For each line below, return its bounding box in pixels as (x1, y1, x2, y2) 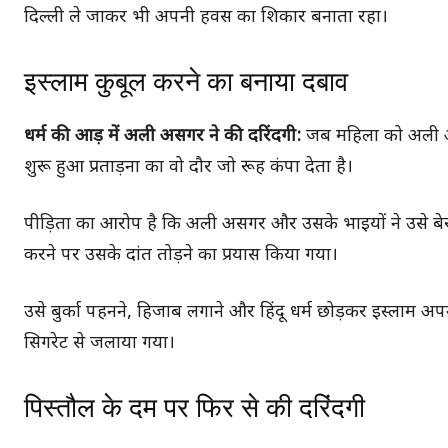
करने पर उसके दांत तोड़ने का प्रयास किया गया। (24, 243, 338, 267)
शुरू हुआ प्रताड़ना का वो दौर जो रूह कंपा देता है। (24, 155, 353, 179)
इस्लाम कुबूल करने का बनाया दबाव (24, 65, 348, 98)
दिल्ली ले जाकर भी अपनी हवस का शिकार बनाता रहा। (24, 5, 388, 29)
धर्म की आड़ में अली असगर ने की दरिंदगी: (24, 124, 306, 148)
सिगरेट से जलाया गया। (24, 331, 175, 355)
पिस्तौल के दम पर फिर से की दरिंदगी (24, 391, 365, 424)
